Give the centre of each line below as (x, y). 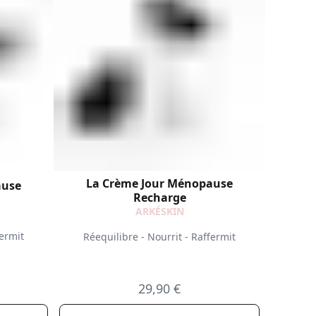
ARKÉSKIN (159, 211)
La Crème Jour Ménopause (159, 183)
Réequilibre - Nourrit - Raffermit (159, 236)
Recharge (159, 197)
